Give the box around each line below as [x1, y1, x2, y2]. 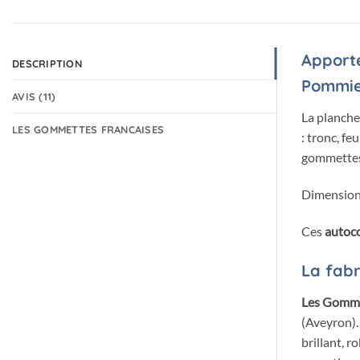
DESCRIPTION [12, 57, 82, 71]
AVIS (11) [12, 90, 56, 104]
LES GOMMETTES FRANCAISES [12, 123, 165, 137]
